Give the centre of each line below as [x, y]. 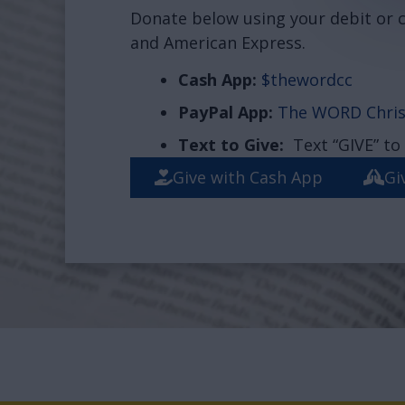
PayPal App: [225, 112]
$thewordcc [306, 79]
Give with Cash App [248, 177]
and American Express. [218, 43]
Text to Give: [235, 144]
